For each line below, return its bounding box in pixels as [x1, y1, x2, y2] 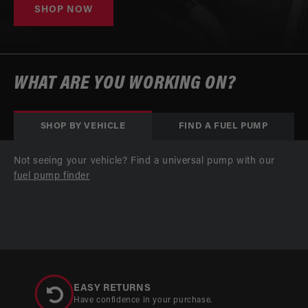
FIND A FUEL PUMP [178, 121, 268, 131]
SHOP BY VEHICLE [40, 121, 126, 131]
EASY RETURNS [74, 283, 151, 294]
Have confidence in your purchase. [74, 296, 212, 305]
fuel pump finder [14, 170, 90, 181]
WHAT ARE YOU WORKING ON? [14, 73, 236, 93]
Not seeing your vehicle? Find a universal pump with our [14, 155, 276, 166]
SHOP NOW [34, 5, 93, 16]
